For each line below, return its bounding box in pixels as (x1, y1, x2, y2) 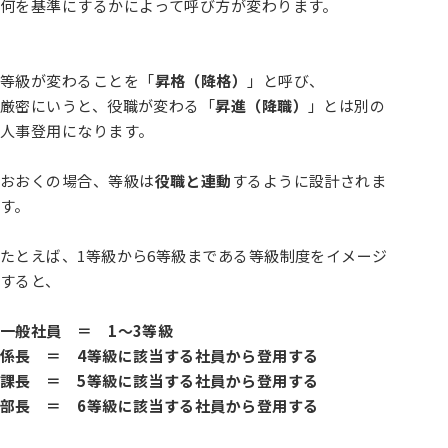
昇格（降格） (154, 70, 248, 91)
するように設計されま (231, 170, 387, 191)
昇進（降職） (215, 95, 309, 116)
